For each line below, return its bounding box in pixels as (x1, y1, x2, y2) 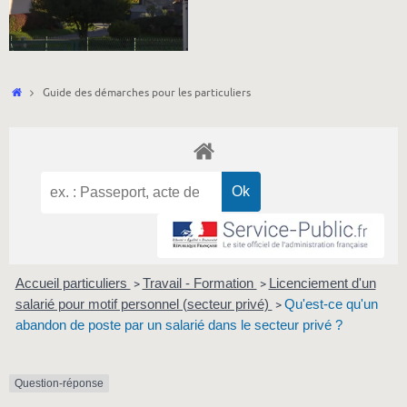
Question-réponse (15, 377, 104, 391)
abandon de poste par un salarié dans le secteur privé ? (15, 317, 342, 333)
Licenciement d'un (268, 275, 376, 292)
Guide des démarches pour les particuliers (42, 84, 251, 100)
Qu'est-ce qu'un (283, 296, 378, 313)
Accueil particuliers (15, 275, 131, 292)
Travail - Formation (142, 275, 257, 292)
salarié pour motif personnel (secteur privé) (15, 296, 273, 313)
